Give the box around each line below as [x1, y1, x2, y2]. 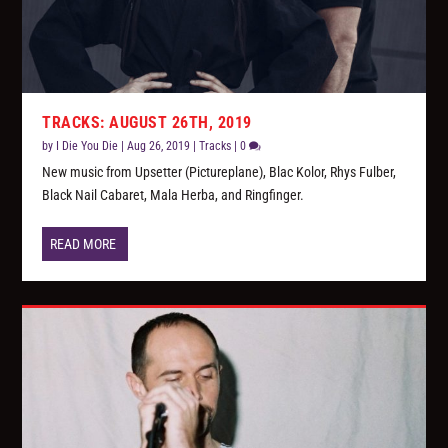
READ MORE [50, 236, 117, 253]
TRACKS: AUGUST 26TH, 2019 [42, 113, 252, 133]
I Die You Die [56, 139, 119, 154]
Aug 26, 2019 [127, 139, 191, 154]
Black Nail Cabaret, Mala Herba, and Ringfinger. [42, 187, 305, 204]
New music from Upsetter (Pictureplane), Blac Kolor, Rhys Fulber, [42, 164, 397, 181]
